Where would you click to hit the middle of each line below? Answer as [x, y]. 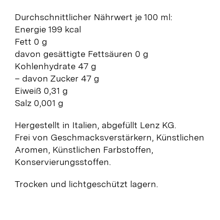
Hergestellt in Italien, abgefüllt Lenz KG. [95, 125]
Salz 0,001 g [39, 103]
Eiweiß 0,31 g [41, 90]
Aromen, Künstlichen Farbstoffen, [84, 149]
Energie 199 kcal [48, 29]
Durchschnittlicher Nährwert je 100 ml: [93, 17]
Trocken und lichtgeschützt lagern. [86, 184]
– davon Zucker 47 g [57, 78]
